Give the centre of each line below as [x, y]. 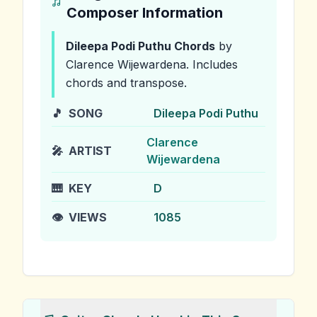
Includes [213, 64]
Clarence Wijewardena [126, 64]
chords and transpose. [126, 83]
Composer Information [144, 13]
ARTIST [90, 151]
